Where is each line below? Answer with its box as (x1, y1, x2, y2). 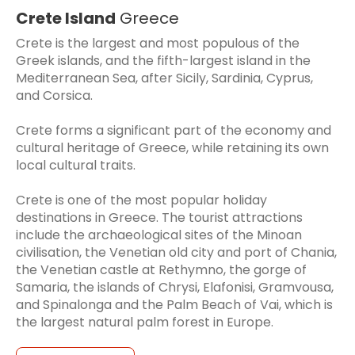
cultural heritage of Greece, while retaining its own (16, 138, 329, 157)
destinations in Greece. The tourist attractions (16, 208, 303, 227)
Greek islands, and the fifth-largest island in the (16, 51, 311, 70)
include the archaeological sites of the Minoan (16, 225, 302, 244)
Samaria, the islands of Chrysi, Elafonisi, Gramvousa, (16, 277, 334, 296)
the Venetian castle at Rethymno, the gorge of (16, 260, 307, 279)
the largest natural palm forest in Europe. (16, 312, 273, 331)
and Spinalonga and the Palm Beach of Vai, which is (16, 295, 333, 314)
